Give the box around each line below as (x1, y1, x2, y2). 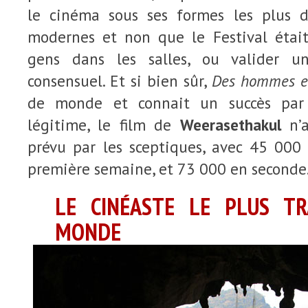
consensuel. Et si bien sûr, (27, 71, 212, 91)
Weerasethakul (179, 115, 281, 135)
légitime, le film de (27, 115, 180, 135)
